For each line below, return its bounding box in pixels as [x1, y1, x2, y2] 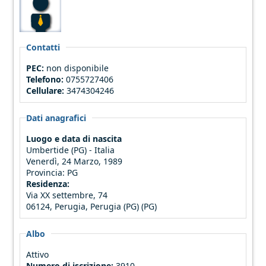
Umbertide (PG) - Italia [26, 144, 118, 156]
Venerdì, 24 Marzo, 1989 [26, 155, 123, 167]
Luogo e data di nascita [26, 132, 122, 144]
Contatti [26, 41, 61, 53]
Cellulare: [26, 84, 67, 96]
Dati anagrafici [26, 112, 87, 123]
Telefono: [26, 73, 66, 85]
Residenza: [26, 178, 72, 189]
